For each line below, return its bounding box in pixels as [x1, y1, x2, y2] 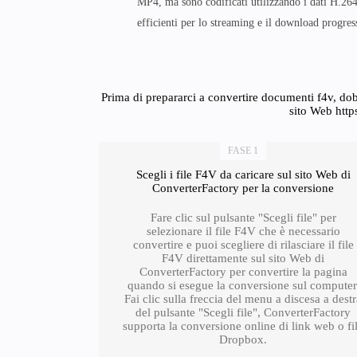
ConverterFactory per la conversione [152, 182, 335, 194]
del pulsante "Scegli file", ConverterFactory [135, 306, 351, 319]
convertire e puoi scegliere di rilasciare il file [132, 238, 354, 251]
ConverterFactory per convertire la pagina [139, 265, 347, 278]
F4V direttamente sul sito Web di [162, 252, 325, 265]
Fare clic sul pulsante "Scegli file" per [150, 211, 336, 224]
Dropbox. [219, 333, 268, 346]
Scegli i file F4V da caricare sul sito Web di [135, 168, 351, 181]
